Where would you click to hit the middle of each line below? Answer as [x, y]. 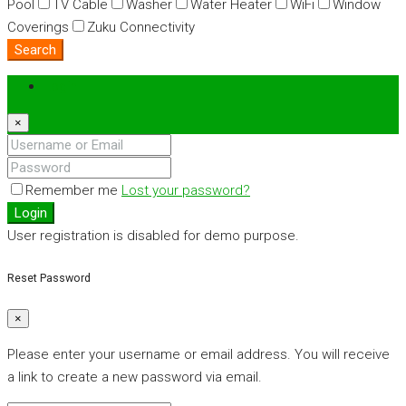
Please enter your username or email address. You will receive [198, 355]
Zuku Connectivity [141, 27]
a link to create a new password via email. [135, 377]
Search [35, 49]
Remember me [73, 190]
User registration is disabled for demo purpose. [153, 235]
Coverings [38, 27]
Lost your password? [186, 190]
